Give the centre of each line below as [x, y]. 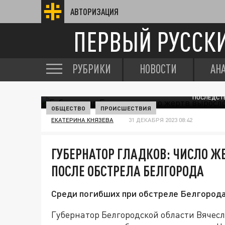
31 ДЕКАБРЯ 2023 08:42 [160, 120]
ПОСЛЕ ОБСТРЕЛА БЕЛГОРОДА [128, 171]
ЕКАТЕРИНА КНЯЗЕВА [82, 120]
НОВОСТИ [158, 69]
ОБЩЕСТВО [68, 108]
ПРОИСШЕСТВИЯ [126, 108]
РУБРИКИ [92, 69]
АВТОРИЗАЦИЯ [94, 12]
